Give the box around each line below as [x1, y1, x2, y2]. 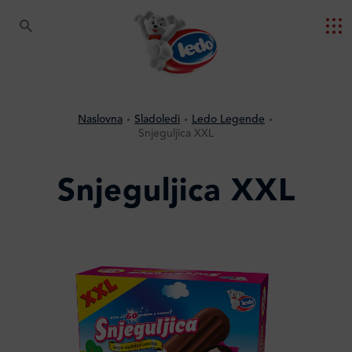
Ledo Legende [192, 114, 265, 125]
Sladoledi [134, 114, 180, 125]
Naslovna [78, 114, 123, 125]
